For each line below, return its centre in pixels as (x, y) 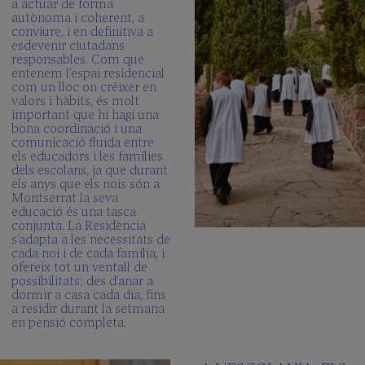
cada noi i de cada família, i (88, 253)
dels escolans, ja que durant (90, 169)
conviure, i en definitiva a (82, 31)
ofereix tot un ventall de (79, 266)
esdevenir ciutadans (68, 45)
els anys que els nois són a (86, 183)
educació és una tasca (74, 211)
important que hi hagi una (85, 114)
